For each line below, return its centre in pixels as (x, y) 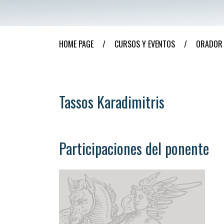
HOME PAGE (76, 44)
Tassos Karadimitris (112, 102)
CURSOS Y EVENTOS (145, 44)
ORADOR (209, 44)
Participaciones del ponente (134, 148)
